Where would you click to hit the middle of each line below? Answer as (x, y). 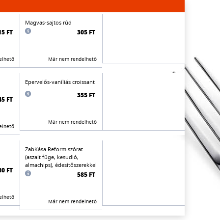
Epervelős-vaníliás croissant (60, 82)
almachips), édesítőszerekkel (61, 165)
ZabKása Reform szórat (54, 149)
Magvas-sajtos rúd (48, 22)
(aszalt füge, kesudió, (52, 157)
